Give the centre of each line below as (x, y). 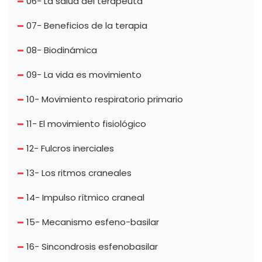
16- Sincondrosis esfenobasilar (92, 247)
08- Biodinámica (62, 50)
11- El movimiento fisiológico (86, 124)
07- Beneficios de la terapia (87, 26)
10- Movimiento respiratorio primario (105, 99)
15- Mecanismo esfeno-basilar (93, 222)
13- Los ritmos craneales (79, 173)
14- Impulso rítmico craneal (85, 198)
